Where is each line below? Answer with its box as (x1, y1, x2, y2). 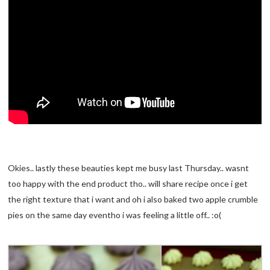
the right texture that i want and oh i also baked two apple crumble (8, 194, 259, 205)
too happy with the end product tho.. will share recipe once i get (8, 178, 248, 189)
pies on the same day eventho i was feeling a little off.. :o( (8, 210, 222, 221)
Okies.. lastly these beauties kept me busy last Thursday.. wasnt (8, 163, 250, 174)
